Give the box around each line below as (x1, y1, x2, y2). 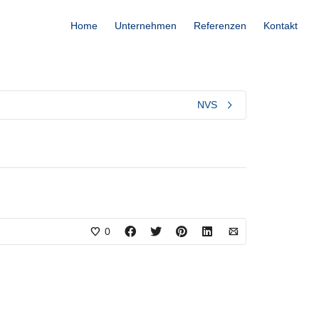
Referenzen (194, 20, 246, 31)
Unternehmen (115, 20, 177, 31)
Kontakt (263, 20, 298, 31)
